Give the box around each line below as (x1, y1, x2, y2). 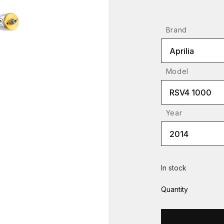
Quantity (160, 184, 188, 193)
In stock (160, 163, 186, 172)
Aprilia (169, 46, 194, 56)
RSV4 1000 (169, 87, 211, 97)
